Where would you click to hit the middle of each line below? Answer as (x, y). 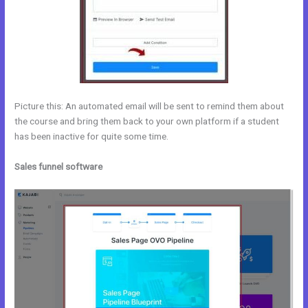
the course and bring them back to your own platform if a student (147, 121)
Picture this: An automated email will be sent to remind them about (150, 106)
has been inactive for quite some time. (92, 136)
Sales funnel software (59, 166)
